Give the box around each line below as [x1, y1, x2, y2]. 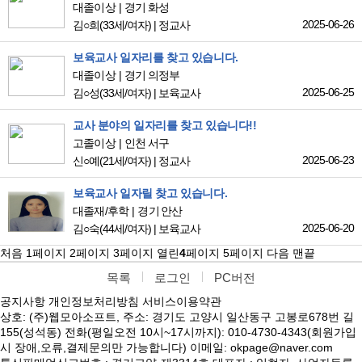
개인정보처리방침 [48, 295, 139, 309]
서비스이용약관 [142, 295, 221, 309]
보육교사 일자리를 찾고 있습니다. [73, 51, 238, 65]
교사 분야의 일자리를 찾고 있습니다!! [73, 119, 257, 133]
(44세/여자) [99, 222, 151, 236]
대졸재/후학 [73, 204, 129, 218]
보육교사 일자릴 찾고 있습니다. [73, 187, 228, 200]
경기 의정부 [124, 69, 180, 82]
